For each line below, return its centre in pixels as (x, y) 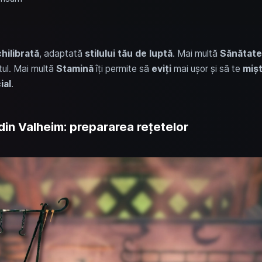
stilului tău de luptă (128, 53)
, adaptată (62, 53)
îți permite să (122, 68)
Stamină (75, 68)
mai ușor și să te (207, 68)
